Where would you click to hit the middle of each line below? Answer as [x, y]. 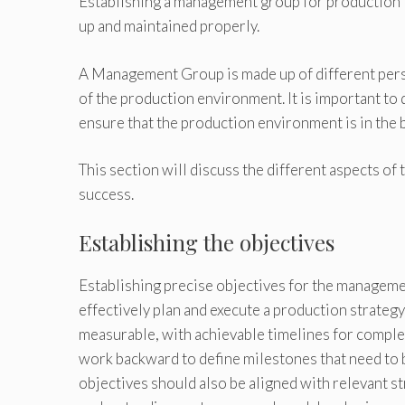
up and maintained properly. [169, 26]
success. [106, 194]
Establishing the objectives [207, 242]
